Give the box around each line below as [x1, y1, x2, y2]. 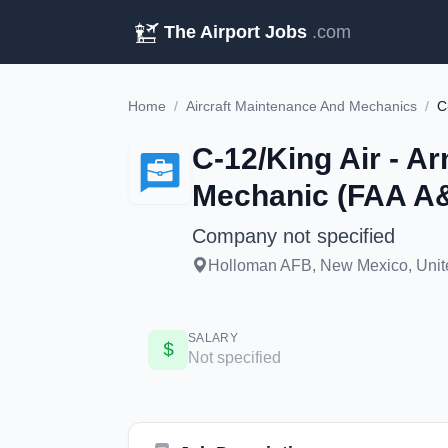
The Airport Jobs [164, 22, 307, 42]
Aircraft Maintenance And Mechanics [186, 98, 417, 114]
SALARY [188, 331, 238, 345]
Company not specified [192, 225, 395, 247]
